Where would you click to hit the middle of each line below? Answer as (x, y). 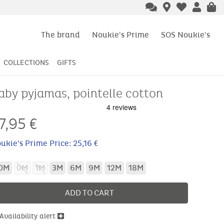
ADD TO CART (89, 193)
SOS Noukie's (185, 34)
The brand (60, 34)
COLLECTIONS (26, 63)
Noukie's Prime (120, 34)
